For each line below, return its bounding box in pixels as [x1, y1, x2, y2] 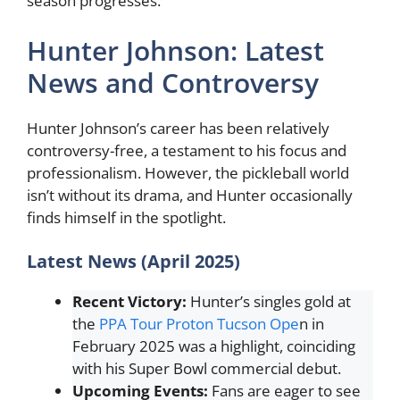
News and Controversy [27, 63, 319, 101]
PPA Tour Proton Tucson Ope [99, 313, 299, 334]
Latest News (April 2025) [27, 249, 240, 273]
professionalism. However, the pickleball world [27, 162, 349, 183]
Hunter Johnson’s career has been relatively [27, 117, 329, 138]
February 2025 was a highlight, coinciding [72, 336, 355, 356]
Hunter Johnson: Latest [27, 31, 324, 69]
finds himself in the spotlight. [27, 206, 226, 228]
